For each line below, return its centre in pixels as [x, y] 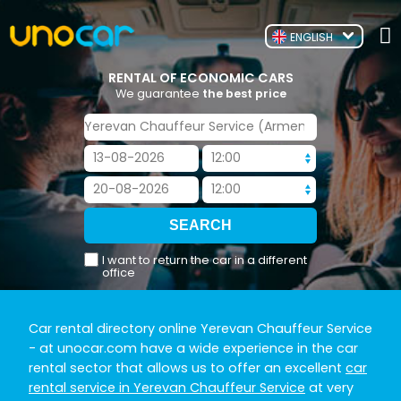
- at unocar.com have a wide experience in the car [193, 348]
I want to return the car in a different [205, 260]
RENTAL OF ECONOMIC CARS [200, 78]
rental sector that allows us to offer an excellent [187, 367]
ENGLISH [311, 37]
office [119, 272]
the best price [244, 93]
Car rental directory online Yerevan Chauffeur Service [200, 328]
